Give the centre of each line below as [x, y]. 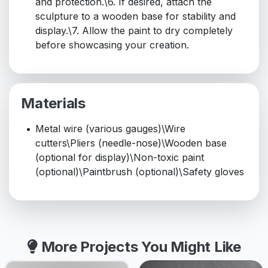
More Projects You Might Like [139, 247]
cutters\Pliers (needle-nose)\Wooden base [131, 143]
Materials [53, 103]
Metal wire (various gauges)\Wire [110, 129]
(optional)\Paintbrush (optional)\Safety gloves [140, 172]
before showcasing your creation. [112, 45]
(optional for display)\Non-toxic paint [120, 158]
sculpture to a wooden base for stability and [135, 16]
